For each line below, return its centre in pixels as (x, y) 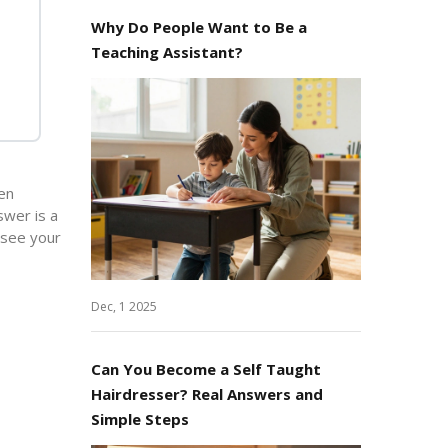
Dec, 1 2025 (124, 306)
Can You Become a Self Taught (206, 369)
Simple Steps (140, 419)
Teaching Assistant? (167, 51)
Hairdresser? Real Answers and (207, 394)
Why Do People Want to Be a (199, 26)
